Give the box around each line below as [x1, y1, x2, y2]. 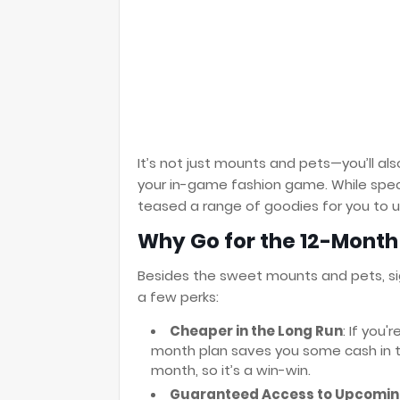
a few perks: [137, 287, 219, 306]
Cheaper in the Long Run [170, 321, 343, 340]
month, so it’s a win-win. [151, 361, 311, 379]
